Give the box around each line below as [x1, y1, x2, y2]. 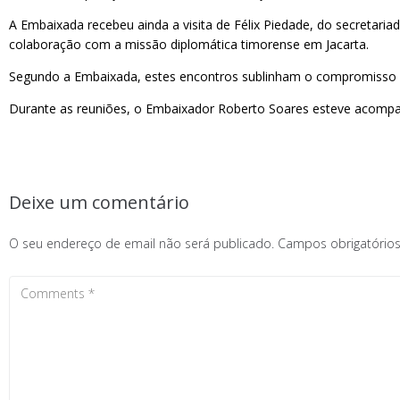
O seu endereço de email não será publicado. [9, 235, 274, 252]
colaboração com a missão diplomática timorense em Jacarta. [9, 36, 369, 53]
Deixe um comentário [9, 190, 189, 214]
